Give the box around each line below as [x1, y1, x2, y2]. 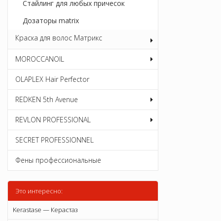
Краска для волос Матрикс [15, 33, 102, 43]
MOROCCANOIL [15, 54, 64, 64]
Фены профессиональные [15, 155, 101, 165]
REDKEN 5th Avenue [15, 95, 78, 105]
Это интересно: [16, 186, 63, 196]
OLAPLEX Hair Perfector [15, 74, 89, 84]
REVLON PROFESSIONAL [15, 115, 91, 125]
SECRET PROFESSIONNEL [15, 135, 94, 145]
